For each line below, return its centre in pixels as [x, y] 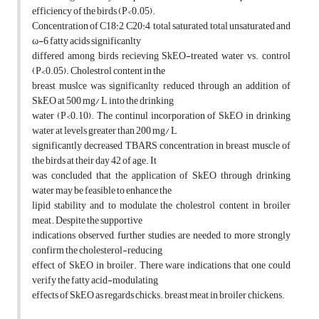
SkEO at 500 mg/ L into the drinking [103, 101]
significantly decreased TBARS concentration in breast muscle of [161, 146]
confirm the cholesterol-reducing [97, 251]
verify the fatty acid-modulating [95, 281]
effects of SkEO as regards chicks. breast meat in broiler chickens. [158, 296]
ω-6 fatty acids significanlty [87, 41]
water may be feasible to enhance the [102, 191]
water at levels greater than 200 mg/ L [105, 131]
